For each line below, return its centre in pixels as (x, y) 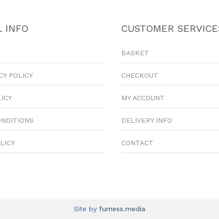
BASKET (135, 53)
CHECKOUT (140, 75)
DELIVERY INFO (146, 120)
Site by (87, 208)
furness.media (122, 208)
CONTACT (137, 142)
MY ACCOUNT (143, 98)
